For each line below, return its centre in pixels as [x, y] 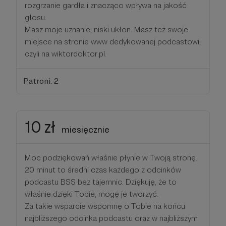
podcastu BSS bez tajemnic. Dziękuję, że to [101, 182]
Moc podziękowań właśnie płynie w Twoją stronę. [111, 157]
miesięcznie [86, 129]
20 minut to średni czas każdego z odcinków [103, 169]
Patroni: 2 [41, 81]
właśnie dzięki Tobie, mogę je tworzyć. [92, 194]
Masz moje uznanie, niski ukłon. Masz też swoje [106, 30]
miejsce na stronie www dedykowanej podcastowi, [113, 42]
